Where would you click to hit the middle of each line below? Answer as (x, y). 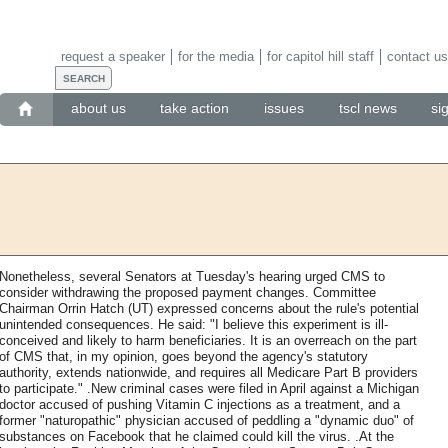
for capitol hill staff (320, 56)
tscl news (367, 108)
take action (195, 108)
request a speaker (112, 56)
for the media (215, 56)
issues (284, 108)
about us (98, 108)
